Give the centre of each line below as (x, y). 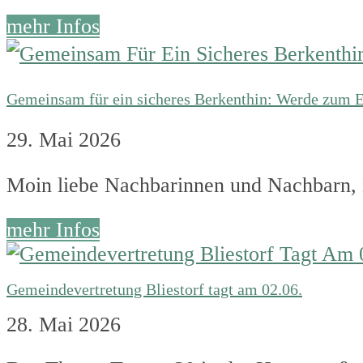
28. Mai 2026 (64, 324)
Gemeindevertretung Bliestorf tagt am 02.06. (154, 289)
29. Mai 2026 (64, 140)
